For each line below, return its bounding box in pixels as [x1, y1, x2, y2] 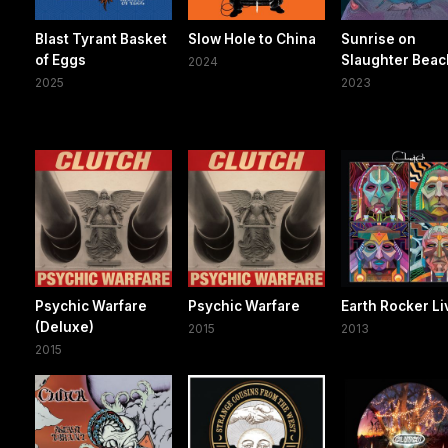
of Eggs [35, 52, 86, 69]
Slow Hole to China [188, 31, 317, 48]
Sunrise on [341, 31, 417, 48]
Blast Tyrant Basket [35, 31, 167, 48]
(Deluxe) [35, 319, 94, 336]
